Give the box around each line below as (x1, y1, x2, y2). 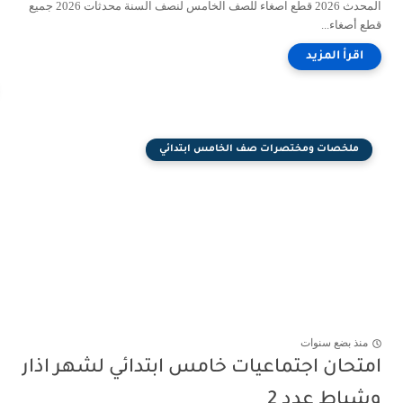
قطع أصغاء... (321, 18, 381, 31)
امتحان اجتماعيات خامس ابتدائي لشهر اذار (22, 358, 381, 379)
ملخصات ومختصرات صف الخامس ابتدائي (159, 144, 359, 155)
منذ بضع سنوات (300, 336, 368, 350)
